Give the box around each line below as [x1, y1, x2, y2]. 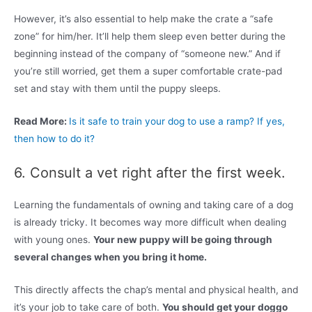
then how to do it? [14, 133, 95, 145]
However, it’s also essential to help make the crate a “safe [14, 13, 273, 25]
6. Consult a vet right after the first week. [14, 164, 286, 182]
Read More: [14, 116, 69, 127]
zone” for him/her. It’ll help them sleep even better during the [14, 31, 286, 42]
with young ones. [14, 234, 93, 246]
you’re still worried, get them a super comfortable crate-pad [14, 65, 282, 77]
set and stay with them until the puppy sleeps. [14, 83, 221, 95]
